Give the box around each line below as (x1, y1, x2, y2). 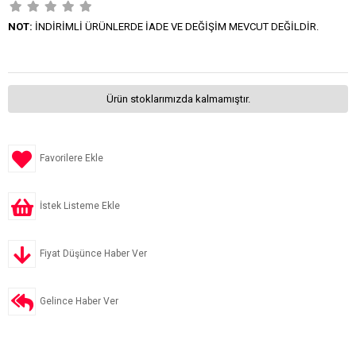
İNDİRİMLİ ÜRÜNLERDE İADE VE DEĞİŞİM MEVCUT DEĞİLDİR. (33, 21, 319, 33)
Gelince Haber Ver (40, 296, 118, 307)
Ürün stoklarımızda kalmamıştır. (106, 93, 250, 105)
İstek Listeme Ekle (40, 200, 120, 211)
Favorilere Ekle (40, 153, 103, 164)
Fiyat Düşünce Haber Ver (40, 248, 147, 259)
